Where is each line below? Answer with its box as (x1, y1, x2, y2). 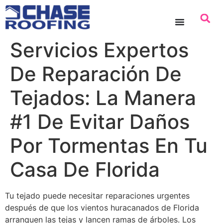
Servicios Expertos (10, 37, 189, 62)
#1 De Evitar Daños (10, 109, 190, 134)
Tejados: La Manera (10, 85, 196, 110)
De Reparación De (10, 61, 182, 86)
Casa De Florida (10, 157, 160, 182)
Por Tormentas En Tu (10, 133, 208, 158)
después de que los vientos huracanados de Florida (5, 202, 199, 213)
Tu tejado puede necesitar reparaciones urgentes (5, 190, 190, 201)
